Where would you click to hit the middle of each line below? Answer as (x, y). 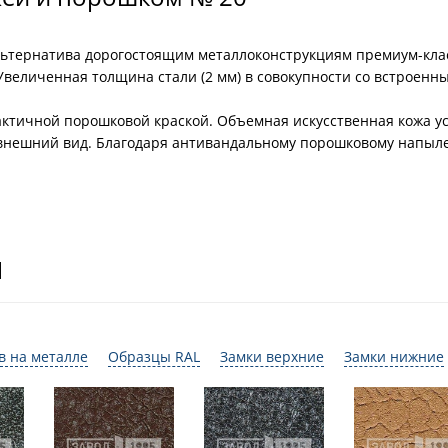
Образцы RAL (154, 356)
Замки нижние (394, 356)
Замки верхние (272, 356)
